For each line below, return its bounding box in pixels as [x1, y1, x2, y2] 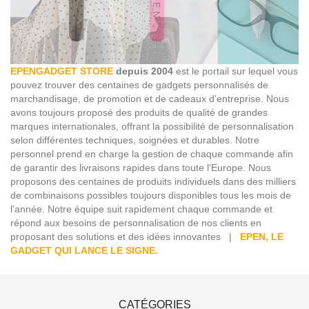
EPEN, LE [240, 230, 283, 242]
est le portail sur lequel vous [173, 65, 298, 77]
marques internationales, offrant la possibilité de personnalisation [10, 120, 294, 132]
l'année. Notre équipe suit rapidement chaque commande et [10, 203, 272, 215]
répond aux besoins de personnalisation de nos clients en [10, 217, 261, 228]
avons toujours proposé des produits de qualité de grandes [10, 106, 268, 118]
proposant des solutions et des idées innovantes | [10, 230, 240, 242]
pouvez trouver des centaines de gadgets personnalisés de [10, 79, 268, 90]
